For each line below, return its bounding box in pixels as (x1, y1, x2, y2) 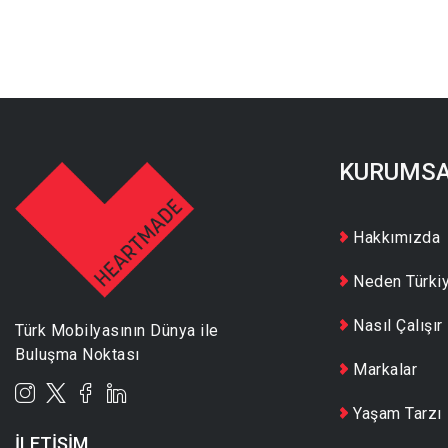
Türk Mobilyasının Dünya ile (15, 321, 219, 341)
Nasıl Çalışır (353, 315, 443, 335)
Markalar (353, 359, 418, 379)
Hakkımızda (353, 227, 441, 247)
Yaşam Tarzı (353, 403, 442, 423)
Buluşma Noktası (15, 345, 140, 365)
